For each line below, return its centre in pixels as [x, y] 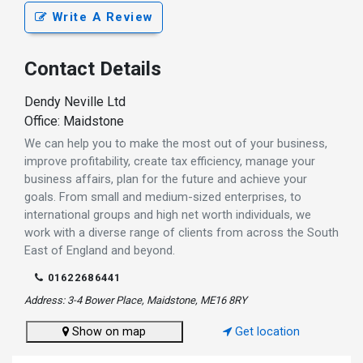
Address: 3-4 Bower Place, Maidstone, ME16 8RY [136, 300]
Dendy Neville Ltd [75, 101]
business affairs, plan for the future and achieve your [166, 179]
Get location [266, 331]
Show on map [108, 331]
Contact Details [93, 68]
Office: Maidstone [74, 121]
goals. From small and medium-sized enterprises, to [163, 196]
